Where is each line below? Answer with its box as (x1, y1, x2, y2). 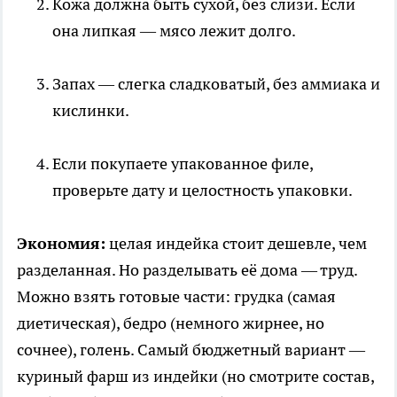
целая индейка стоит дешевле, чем (105, 233, 367, 254)
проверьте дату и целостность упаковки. (52, 180, 353, 201)
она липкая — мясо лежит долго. (52, 20, 296, 42)
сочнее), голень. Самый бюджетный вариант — (17, 339, 365, 361)
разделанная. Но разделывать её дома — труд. (17, 260, 357, 281)
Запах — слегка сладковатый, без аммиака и (52, 74, 380, 95)
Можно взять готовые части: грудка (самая (17, 286, 336, 307)
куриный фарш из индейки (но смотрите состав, (17, 366, 374, 387)
